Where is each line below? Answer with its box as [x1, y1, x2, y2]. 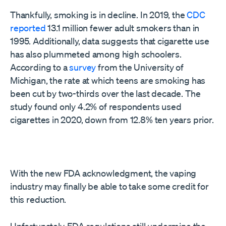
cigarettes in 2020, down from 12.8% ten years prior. [10, 114, 214, 125]
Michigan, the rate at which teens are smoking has [10, 75, 206, 86]
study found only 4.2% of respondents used [10, 101, 182, 112]
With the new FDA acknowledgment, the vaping [10, 167, 197, 179]
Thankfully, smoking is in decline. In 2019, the [10, 9, 187, 20]
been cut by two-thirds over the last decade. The [10, 88, 201, 99]
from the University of [96, 62, 184, 73]
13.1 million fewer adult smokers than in [45, 22, 200, 33]
